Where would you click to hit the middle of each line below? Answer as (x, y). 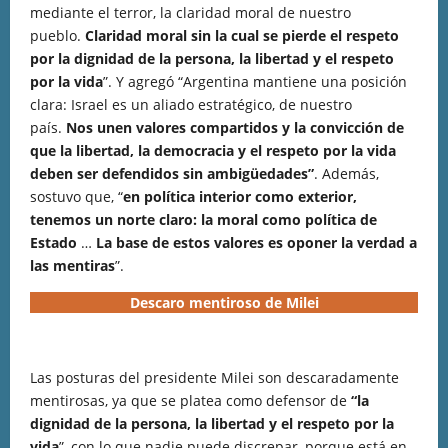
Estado (55, 242)
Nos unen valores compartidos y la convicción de (235, 127)
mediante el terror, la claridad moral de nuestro (190, 12)
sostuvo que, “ (76, 196)
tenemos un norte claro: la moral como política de (203, 219)
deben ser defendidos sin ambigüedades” (172, 173)
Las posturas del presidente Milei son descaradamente (214, 377)
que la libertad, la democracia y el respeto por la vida (213, 150)
